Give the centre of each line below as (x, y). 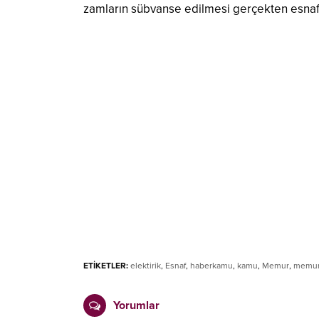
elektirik (146, 266)
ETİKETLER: (106, 266)
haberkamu (211, 266)
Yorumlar (136, 306)
